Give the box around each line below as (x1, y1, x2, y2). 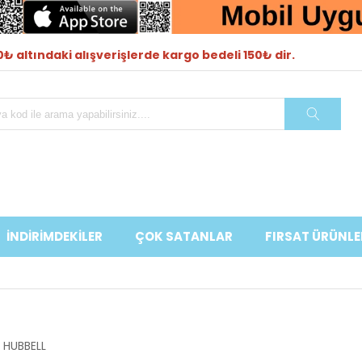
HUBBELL (3, 338, 46, 354)
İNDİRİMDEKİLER (6, 228, 103, 245)
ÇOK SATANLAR (135, 228, 233, 245)
